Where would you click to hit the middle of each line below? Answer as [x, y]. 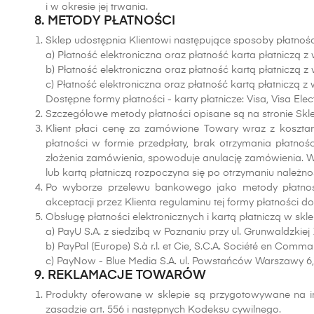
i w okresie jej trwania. [98, 7]
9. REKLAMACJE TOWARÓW [120, 275]
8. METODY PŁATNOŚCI [105, 21]
